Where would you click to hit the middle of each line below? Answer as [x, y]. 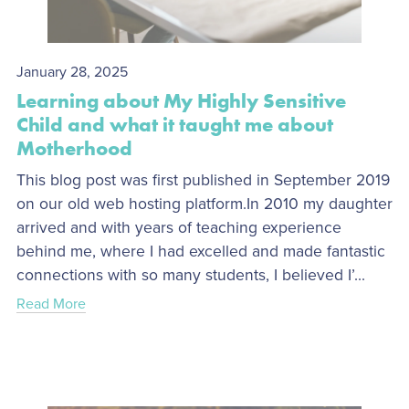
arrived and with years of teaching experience [178, 227]
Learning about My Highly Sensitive [181, 100]
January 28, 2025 [72, 72]
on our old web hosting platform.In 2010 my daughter [204, 204]
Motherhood [74, 148]
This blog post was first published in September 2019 [203, 180]
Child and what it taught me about [174, 124]
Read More [51, 304]
